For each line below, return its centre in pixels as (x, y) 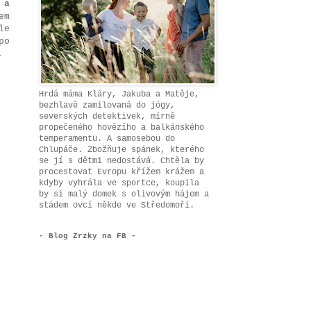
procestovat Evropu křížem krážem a (121, 172)
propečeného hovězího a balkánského (121, 128)
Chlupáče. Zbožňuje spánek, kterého (121, 150)
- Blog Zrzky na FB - (87, 236)
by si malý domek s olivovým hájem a (124, 194)
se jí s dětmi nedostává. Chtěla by (121, 161)
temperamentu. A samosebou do (107, 139)
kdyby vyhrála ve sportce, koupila (119, 183)
